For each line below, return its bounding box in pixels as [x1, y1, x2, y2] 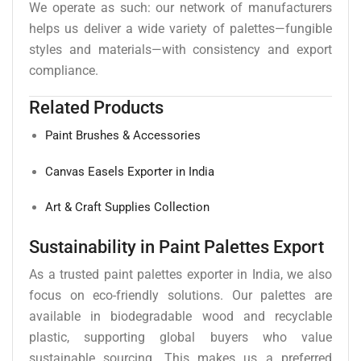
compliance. [29, 62, 98, 78]
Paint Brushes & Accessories [45, 128, 201, 143]
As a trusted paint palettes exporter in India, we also [29, 267, 332, 283]
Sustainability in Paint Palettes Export [29, 236, 324, 258]
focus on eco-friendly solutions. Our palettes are [29, 288, 332, 304]
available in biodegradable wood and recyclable [29, 309, 332, 325]
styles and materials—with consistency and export [29, 41, 332, 57]
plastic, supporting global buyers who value [29, 330, 332, 346]
